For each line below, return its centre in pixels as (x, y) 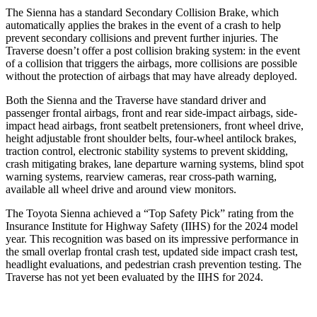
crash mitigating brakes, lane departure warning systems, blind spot (155, 163)
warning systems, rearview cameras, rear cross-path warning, (141, 176)
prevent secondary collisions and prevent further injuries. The (142, 38)
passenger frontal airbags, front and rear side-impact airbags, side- (151, 113)
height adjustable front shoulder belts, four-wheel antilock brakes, (151, 138)
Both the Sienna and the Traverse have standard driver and (136, 100)
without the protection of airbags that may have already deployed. (151, 76)
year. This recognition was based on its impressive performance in (152, 238)
